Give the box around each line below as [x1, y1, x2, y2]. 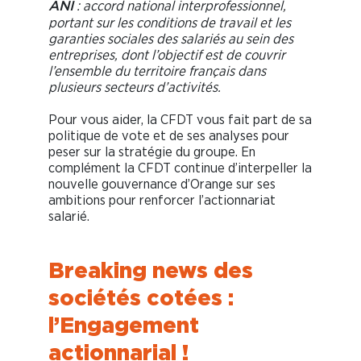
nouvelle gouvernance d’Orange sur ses [48, 177, 276, 192]
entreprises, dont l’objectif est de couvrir [48, 48, 285, 63]
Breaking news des [48, 258, 253, 283]
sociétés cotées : [48, 285, 234, 310]
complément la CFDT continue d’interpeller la [48, 161, 312, 176]
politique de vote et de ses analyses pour [48, 129, 289, 143]
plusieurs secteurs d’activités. [48, 81, 221, 95]
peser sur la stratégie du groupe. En [48, 145, 255, 160]
